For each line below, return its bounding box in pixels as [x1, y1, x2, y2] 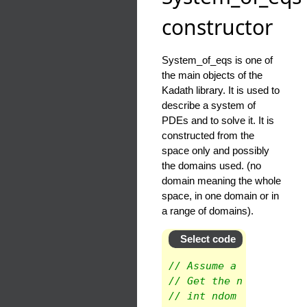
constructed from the [162, 130, 254, 142]
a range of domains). [162, 205, 254, 217]
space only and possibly [162, 145, 269, 157]
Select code [180, 233, 236, 245]
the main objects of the [162, 69, 262, 82]
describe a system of [162, 99, 256, 112]
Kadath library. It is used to [162, 84, 280, 97]
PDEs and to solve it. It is [162, 114, 274, 127]
